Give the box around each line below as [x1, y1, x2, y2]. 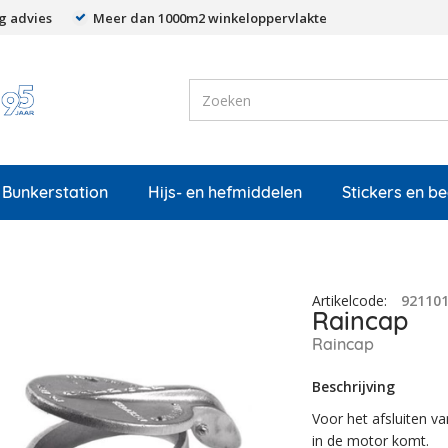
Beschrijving [312, 377, 396, 396]
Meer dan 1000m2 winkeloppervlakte [93, 8, 327, 27]
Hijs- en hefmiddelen [148, 182, 302, 202]
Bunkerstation [2, 182, 108, 202]
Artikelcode [312, 291, 385, 310]
